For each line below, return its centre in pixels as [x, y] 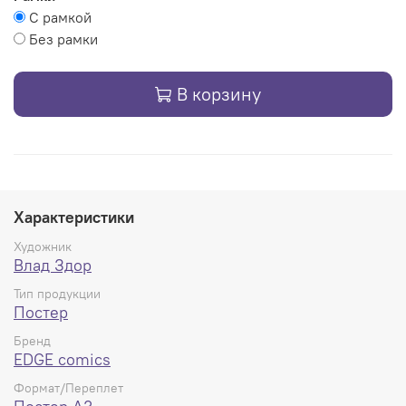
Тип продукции [57, 294]
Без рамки [63, 39]
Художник [43, 246]
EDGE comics [62, 360]
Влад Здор [53, 265]
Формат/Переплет [68, 388]
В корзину [219, 93]
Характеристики [74, 217]
